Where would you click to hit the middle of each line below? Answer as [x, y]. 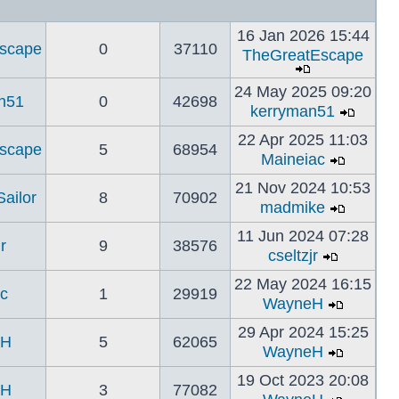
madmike [293, 208]
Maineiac [293, 159]
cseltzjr [293, 256]
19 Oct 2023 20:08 [303, 380]
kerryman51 [293, 111]
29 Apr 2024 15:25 [303, 332]
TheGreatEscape [303, 55]
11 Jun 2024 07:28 [303, 236]
